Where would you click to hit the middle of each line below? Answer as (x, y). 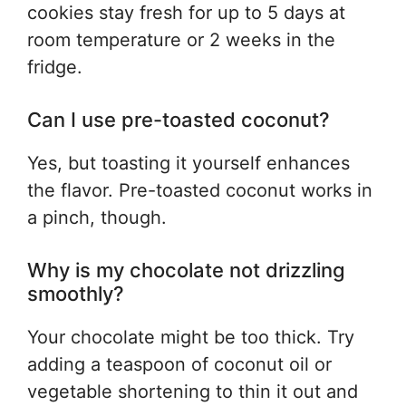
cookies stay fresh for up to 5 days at (186, 13)
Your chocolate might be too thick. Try (191, 337)
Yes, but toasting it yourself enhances (188, 163)
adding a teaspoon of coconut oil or (179, 364)
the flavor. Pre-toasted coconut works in (200, 190)
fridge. (55, 67)
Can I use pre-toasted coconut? (179, 120)
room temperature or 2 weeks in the (181, 40)
